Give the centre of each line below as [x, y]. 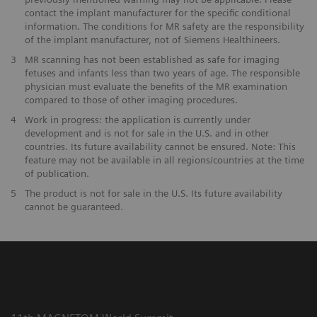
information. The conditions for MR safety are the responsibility [164, 26]
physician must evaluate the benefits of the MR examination [156, 86]
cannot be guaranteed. [74, 206]
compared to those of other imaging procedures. [131, 99]
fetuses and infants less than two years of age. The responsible [162, 73]
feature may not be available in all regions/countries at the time [164, 160]
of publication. [57, 173]
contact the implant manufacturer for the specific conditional [157, 12]
